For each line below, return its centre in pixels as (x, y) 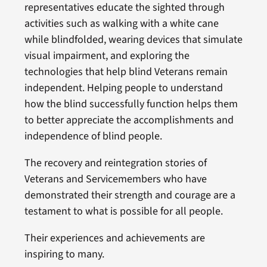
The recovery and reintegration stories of (115, 163)
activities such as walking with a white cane (121, 24)
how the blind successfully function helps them (131, 104)
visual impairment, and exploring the (107, 56)
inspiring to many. (64, 254)
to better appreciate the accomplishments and (129, 120)
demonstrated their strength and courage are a (130, 195)
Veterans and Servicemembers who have (115, 179)
